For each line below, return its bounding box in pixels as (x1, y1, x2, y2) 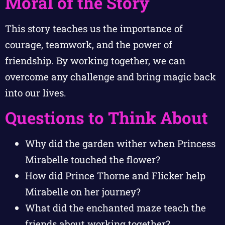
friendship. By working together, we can (5, 54, 185, 67)
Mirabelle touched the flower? (25, 153, 160, 166)
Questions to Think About (5, 106, 208, 129)
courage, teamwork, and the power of (5, 38, 172, 51)
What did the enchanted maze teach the (25, 201, 206, 214)
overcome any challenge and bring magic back (5, 70, 216, 83)
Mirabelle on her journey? (25, 185, 141, 198)
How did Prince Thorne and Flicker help (25, 169, 205, 182)
